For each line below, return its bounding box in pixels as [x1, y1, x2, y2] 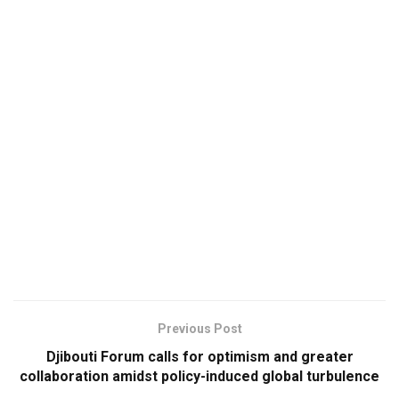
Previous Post [157, 322, 242, 337]
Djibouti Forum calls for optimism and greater [45, 348, 354, 366]
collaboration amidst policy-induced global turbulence [20, 368, 379, 386]
